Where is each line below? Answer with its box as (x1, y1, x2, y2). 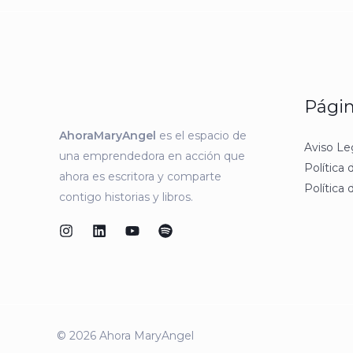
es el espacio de (156, 128, 247, 143)
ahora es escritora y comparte (59, 169, 221, 184)
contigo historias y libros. (59, 190, 193, 204)
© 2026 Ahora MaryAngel (57, 329, 194, 343)
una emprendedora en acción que (59, 149, 245, 163)
